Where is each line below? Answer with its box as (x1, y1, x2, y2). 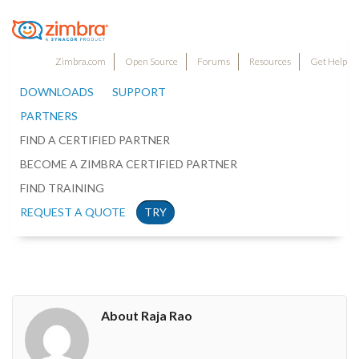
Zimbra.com (55, 55, 106, 68)
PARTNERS (20, 109, 78, 123)
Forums (197, 55, 230, 68)
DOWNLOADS (20, 85, 94, 99)
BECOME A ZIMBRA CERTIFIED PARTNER (20, 157, 237, 171)
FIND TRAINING (20, 181, 104, 196)
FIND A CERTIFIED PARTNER (20, 133, 170, 147)
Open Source (125, 55, 178, 68)
